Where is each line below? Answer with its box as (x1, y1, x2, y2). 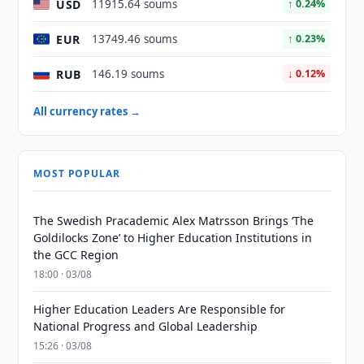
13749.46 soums (92, 32, 178, 46)
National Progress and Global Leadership (33, 318, 258, 334)
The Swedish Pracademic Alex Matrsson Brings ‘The (33, 213, 314, 228)
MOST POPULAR (33, 167, 120, 180)
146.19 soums (92, 67, 165, 81)
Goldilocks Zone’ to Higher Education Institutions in (33, 230, 313, 245)
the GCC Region (33, 247, 119, 262)
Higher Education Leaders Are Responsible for (33, 301, 286, 317)
